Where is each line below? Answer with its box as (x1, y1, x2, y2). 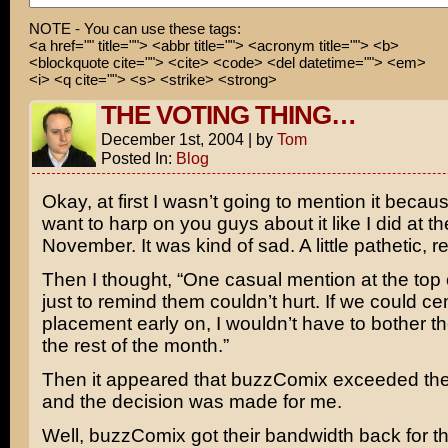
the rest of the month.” (41, 335, 229, 356)
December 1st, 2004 (100, 130, 244, 148)
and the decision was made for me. (41, 391, 342, 412)
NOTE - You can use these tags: (28, 20, 241, 37)
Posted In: (100, 149, 176, 167)
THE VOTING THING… (100, 101, 356, 129)
